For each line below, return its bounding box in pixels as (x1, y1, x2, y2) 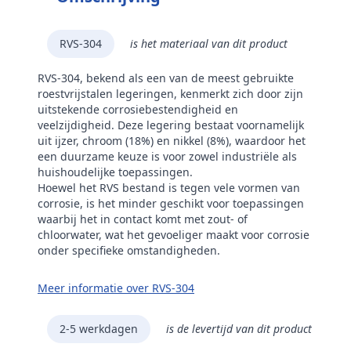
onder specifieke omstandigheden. (38, 243, 220, 258)
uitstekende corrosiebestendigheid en (38, 102, 238, 117)
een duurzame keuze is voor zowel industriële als (38, 149, 297, 164)
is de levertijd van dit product (166, 321, 312, 336)
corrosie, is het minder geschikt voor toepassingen (38, 196, 304, 211)
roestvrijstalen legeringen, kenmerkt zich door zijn (38, 86, 303, 101)
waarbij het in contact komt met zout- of (38, 212, 248, 226)
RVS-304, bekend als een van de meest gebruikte (38, 71, 294, 85)
